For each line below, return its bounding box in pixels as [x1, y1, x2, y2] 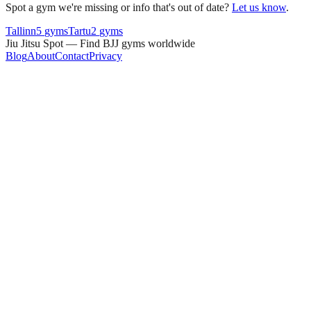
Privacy [89, 49, 122, 62]
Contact [55, 49, 89, 62]
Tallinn [6, 24, 36, 37]
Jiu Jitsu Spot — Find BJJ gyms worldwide [6, 37, 195, 49]
